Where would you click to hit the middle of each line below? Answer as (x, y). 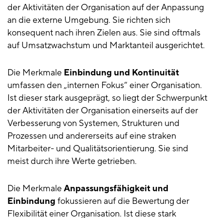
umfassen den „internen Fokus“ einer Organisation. (105, 86)
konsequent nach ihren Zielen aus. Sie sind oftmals (104, 33)
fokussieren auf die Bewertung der (122, 201)
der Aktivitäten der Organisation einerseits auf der (103, 111)
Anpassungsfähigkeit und (116, 189)
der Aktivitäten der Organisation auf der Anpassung (106, 8)
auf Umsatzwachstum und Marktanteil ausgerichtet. (106, 46)
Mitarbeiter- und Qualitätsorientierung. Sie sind (98, 149)
